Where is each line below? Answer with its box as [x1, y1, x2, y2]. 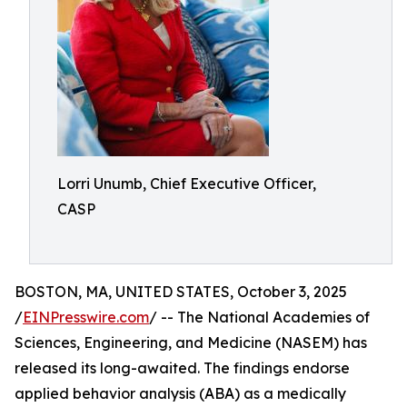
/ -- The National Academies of [149, 308, 370, 326]
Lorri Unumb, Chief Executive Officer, [57, 174, 316, 193]
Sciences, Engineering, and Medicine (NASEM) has [15, 333, 367, 352]
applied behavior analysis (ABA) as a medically [15, 384, 346, 402]
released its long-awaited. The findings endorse [15, 359, 350, 377]
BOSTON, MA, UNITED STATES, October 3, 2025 [15, 283, 347, 301]
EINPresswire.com [23, 308, 149, 326]
